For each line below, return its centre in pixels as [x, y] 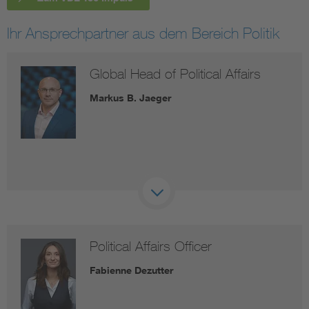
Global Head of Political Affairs [175, 74]
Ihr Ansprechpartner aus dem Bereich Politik [143, 33]
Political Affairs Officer [151, 246]
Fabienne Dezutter [131, 270]
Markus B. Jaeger [130, 98]
